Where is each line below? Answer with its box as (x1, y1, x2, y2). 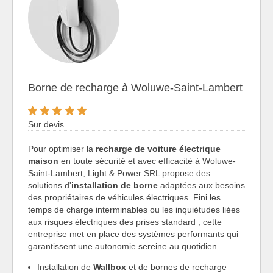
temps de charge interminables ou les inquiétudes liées (28, 205, 240, 215)
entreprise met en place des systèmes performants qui (28, 229, 238, 239)
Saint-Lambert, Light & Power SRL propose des (28, 168, 210, 179)
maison (28, 156, 58, 166)
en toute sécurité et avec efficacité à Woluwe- (58, 156, 236, 166)
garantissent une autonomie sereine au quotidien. (28, 241, 219, 252)
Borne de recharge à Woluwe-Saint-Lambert (28, 82, 243, 94)
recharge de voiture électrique (96, 144, 221, 154)
